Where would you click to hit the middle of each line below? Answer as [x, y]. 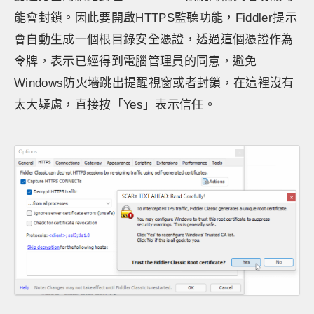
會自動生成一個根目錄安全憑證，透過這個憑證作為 [154, 40]
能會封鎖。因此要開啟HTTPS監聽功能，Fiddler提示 [156, 18]
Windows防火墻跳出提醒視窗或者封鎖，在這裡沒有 [154, 83]
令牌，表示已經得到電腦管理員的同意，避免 [136, 61]
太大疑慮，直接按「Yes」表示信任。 [115, 105]
